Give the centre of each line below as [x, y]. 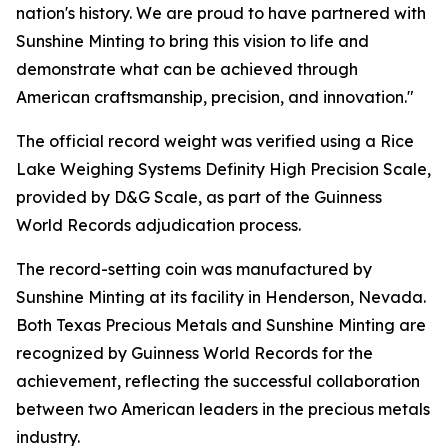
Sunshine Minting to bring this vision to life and [192, 41]
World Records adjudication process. [158, 225]
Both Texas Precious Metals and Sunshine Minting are [221, 325]
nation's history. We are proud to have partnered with [221, 13]
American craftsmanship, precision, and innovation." [215, 97]
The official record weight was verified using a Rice [215, 141]
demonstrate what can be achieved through [187, 69]
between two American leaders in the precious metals [223, 409]
